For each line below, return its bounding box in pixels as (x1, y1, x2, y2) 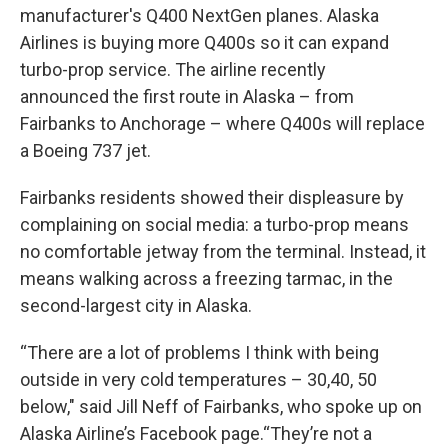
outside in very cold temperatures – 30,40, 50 (20, 369, 377, 391)
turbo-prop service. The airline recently (20, 59, 326, 81)
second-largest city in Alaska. (20, 295, 256, 317)
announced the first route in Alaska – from (20, 86, 354, 108)
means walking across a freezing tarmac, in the (20, 268, 393, 290)
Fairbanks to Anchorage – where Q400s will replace (20, 113, 425, 135)
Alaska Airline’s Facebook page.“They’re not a (20, 423, 372, 445)
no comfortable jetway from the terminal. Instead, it (20, 241, 426, 263)
